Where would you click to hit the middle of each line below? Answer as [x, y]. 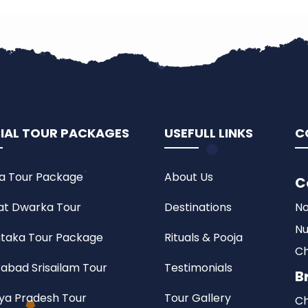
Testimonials [198, 268]
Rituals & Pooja [203, 238]
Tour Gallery [198, 298]
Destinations [198, 208]
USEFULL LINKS [209, 133]
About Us [189, 177]
